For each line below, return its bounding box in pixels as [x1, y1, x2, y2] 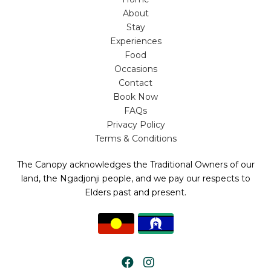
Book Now [113, 91, 158, 103]
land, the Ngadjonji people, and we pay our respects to [21, 173, 250, 184]
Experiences [109, 36, 162, 47]
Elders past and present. [85, 187, 186, 198]
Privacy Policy [106, 119, 165, 131]
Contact [119, 77, 152, 89]
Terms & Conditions [94, 133, 177, 145]
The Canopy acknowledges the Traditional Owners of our [16, 159, 255, 171]
